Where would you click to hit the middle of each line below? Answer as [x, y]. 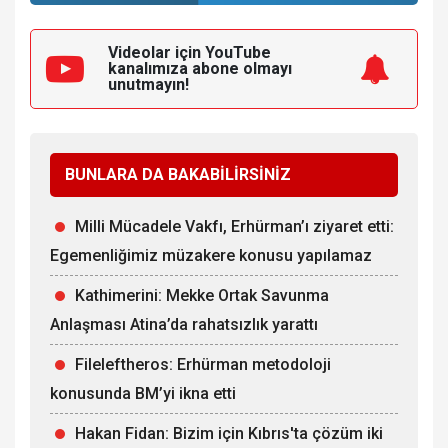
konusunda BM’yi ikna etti [143, 394]
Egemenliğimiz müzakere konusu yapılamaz [211, 256]
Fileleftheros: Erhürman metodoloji [203, 365]
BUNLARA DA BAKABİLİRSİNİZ [178, 175]
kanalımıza [150, 69]
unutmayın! [148, 85]
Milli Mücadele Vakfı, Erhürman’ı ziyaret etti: [234, 227]
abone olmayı [242, 69]
